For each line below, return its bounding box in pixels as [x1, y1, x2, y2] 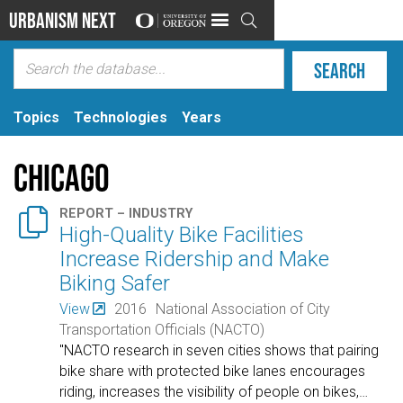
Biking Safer [59, 271, 171, 297]
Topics [13, 108, 59, 126]
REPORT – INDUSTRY [59, 206, 193, 222]
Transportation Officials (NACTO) [59, 320, 265, 338]
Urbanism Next [9, 7, 116, 32]
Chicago [13, 156, 110, 198]
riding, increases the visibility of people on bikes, [59, 382, 360, 400]
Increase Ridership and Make [59, 246, 330, 273]
